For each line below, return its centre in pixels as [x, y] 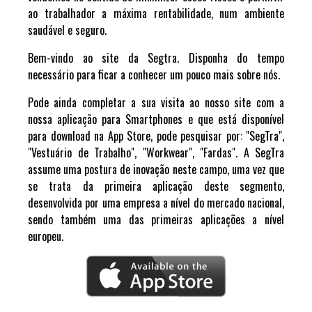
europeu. [47, 236]
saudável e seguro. [69, 30]
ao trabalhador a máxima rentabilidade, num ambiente [156, 13]
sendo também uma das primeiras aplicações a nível [156, 219]
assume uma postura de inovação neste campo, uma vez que [156, 169]
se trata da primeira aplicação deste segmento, [156, 186]
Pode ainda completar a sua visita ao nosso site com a [156, 102]
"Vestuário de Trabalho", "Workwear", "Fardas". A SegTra [156, 153]
